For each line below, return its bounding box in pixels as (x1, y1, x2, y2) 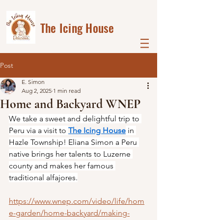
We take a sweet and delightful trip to (9, 114, 141, 123)
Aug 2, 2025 (22, 87, 52, 94)
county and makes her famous (9, 161, 115, 170)
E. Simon (22, 78, 45, 85)
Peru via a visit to (9, 126, 68, 135)
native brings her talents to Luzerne (9, 149, 133, 159)
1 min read (53, 87, 81, 94)
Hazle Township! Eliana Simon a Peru (9, 137, 139, 147)
